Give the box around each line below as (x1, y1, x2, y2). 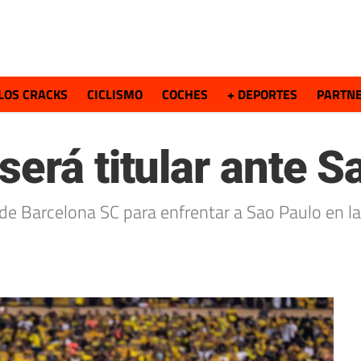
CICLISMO (87, 85, 143, 104)
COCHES (162, 85, 208, 104)
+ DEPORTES (227, 85, 297, 104)
